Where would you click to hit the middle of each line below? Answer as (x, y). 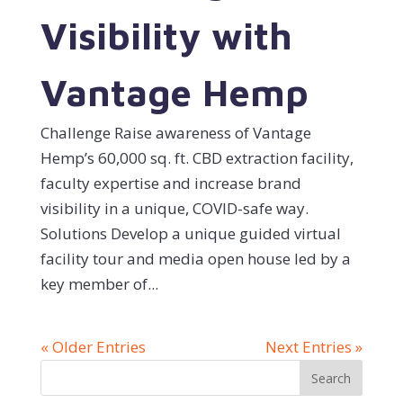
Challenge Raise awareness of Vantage (175, 132)
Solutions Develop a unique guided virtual (190, 233)
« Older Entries (93, 346)
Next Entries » (314, 346)
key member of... (99, 283)
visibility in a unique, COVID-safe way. (174, 208)
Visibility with (166, 35)
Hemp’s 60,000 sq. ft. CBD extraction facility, (197, 157)
